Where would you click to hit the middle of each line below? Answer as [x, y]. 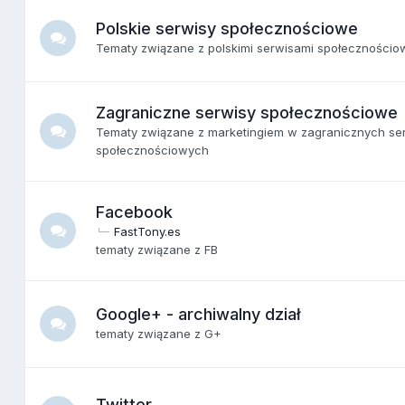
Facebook [135, 212]
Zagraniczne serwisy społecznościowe [247, 112]
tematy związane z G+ [159, 333]
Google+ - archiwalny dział [199, 314]
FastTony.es [148, 231]
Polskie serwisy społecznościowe [227, 28]
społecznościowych [153, 150]
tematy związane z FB [157, 249]
